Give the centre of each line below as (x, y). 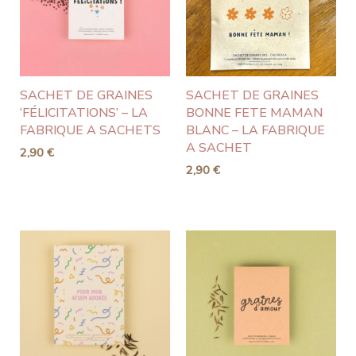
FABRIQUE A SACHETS (90, 131)
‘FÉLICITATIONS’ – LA (84, 113)
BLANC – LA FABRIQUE (255, 131)
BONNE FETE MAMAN (254, 113)
